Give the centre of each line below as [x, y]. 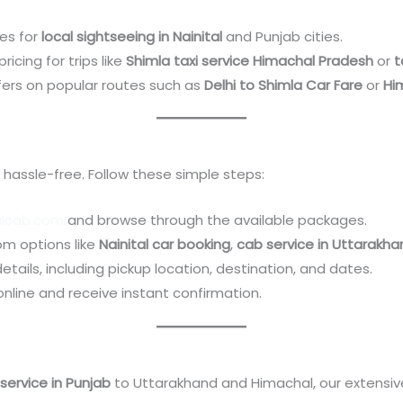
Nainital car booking [165, 245]
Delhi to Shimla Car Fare [284, 85]
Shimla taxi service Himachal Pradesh [250, 60]
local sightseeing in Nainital [132, 36]
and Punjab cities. [283, 36]
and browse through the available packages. [216, 220]
